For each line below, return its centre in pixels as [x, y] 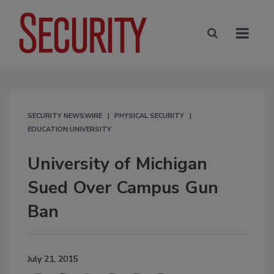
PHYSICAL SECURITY [149, 116]
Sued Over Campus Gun [123, 187]
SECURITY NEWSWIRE [65, 116]
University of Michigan [117, 164]
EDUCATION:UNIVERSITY [69, 129]
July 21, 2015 [53, 259]
